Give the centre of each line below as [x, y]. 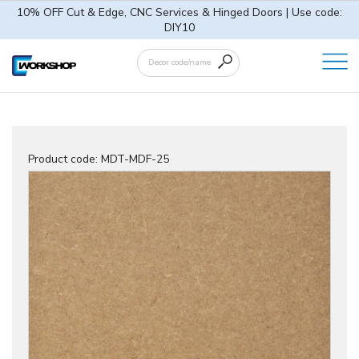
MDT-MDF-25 [135, 159]
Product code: [65, 159]
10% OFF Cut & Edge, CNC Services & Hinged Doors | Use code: [179, 12]
